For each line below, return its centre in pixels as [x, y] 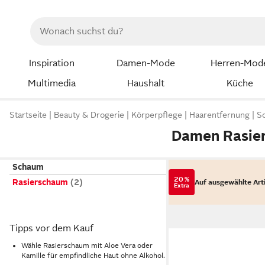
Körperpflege [157, 115]
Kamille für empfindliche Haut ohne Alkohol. [93, 255]
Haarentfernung [219, 115]
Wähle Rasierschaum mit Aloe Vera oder [87, 245]
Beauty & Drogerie [89, 115]
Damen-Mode [146, 63]
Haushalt [146, 83]
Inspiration [51, 63]
